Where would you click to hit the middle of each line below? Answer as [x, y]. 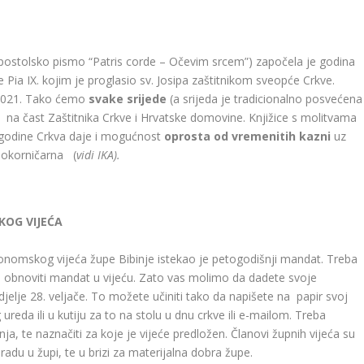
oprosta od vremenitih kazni [248, 136]
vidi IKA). [99, 154]
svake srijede [128, 98]
